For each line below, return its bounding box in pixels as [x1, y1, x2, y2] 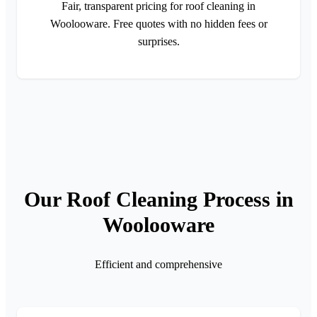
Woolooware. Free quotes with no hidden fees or [50, 17, 267, 30]
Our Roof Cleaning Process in [23, 187, 294, 211]
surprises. [137, 35, 180, 47]
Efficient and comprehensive [95, 258, 222, 270]
